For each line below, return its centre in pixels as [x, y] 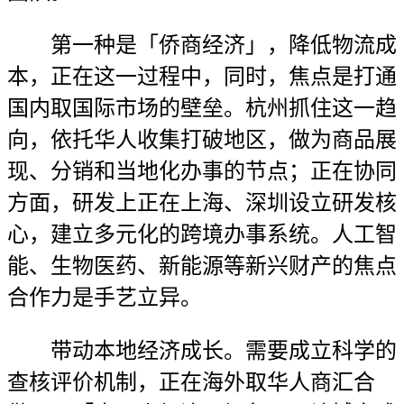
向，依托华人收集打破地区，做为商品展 [202, 140]
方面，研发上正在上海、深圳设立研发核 [202, 203]
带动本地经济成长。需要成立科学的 [202, 351]
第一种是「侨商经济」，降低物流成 [202, 45]
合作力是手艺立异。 [105, 298]
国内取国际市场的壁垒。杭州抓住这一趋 [202, 108]
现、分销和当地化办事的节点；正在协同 [202, 171]
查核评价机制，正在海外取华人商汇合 [191, 382]
